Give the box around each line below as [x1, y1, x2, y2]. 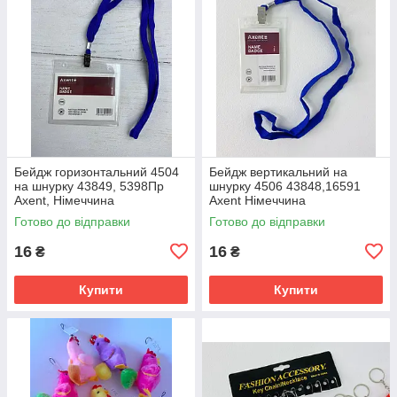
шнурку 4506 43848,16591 [209, 178, 361, 193]
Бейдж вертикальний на [209, 164, 347, 179]
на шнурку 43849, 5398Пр [14, 178, 164, 193]
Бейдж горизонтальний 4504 [14, 164, 179, 179]
